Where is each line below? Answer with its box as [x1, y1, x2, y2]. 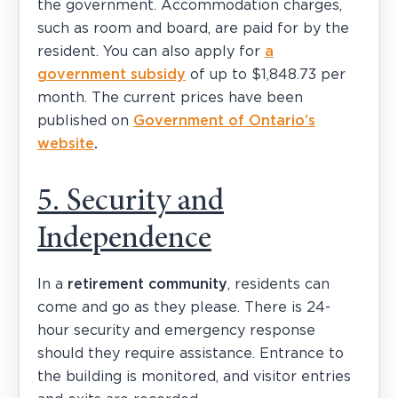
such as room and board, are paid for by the [37, 20, 349, 36]
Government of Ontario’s [133, 113, 315, 128]
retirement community [63, 276, 227, 291]
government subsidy [37, 67, 186, 82]
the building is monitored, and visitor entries [37, 369, 351, 384]
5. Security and [37, 187, 224, 219]
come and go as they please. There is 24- [37, 299, 330, 314]
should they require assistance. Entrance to [37, 346, 344, 361]
